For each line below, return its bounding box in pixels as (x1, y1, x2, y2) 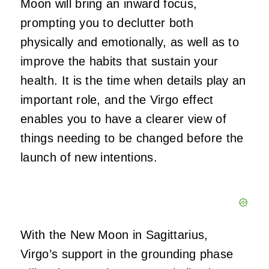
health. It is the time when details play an (20, 74, 246, 88)
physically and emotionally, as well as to (20, 35, 240, 49)
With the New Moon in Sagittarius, (20, 228, 208, 242)
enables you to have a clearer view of (20, 112, 226, 126)
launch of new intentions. (20, 151, 162, 165)
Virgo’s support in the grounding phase (20, 247, 234, 261)
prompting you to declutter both (20, 16, 193, 30)
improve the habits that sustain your (20, 55, 219, 68)
